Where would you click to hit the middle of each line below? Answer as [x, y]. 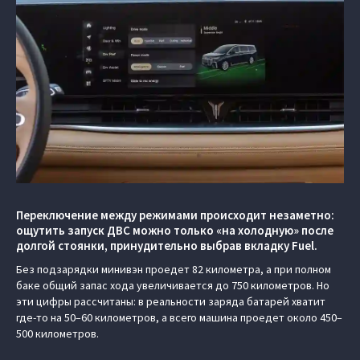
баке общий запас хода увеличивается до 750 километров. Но [173, 285]
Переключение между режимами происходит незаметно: [175, 215]
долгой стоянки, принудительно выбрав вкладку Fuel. [167, 245]
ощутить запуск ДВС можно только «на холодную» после [175, 230]
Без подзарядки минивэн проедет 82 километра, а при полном [174, 269]
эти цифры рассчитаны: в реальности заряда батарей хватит [171, 301]
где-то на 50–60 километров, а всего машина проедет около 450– [179, 317]
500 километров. [57, 333]
